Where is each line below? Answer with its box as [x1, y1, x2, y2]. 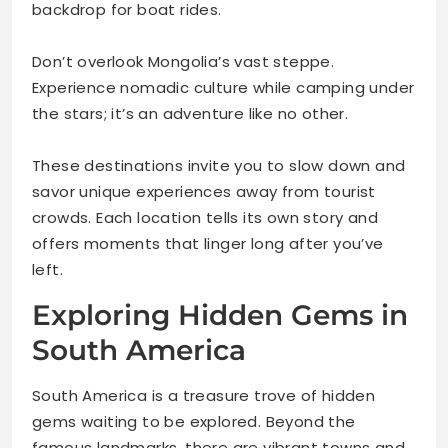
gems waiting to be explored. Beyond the [32, 411, 356, 433]
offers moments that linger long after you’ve [32, 233, 384, 255]
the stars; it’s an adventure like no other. [32, 103, 349, 125]
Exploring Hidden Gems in [32, 298, 408, 333]
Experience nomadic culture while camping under [32, 77, 415, 99]
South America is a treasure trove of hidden [32, 385, 376, 407]
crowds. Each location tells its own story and [32, 207, 378, 229]
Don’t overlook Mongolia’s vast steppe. [32, 51, 335, 73]
